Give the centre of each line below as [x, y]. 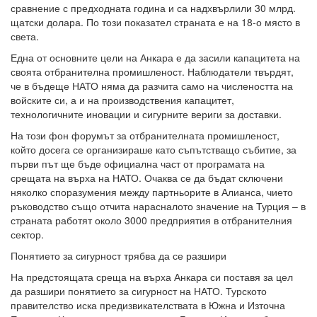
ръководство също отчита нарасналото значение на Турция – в [158, 206]
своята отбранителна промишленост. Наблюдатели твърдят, [152, 72]
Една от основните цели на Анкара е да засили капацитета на [155, 58]
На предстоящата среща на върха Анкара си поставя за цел [152, 277]
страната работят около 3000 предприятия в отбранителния [151, 220]
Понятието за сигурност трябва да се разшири [119, 256]
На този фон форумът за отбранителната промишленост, [145, 136]
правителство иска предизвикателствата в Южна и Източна [148, 305]
